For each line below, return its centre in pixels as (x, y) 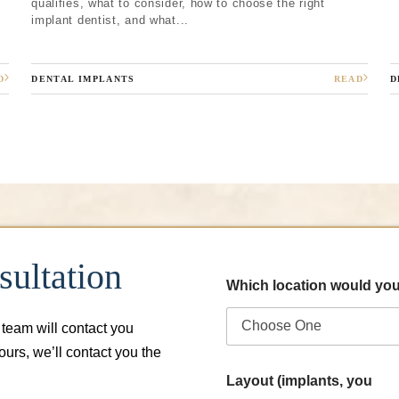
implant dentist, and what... (110, 20)
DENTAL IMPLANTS (83, 78)
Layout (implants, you (299, 380)
